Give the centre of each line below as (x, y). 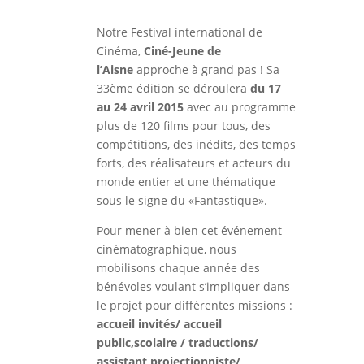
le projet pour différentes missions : (194, 305)
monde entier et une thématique (186, 181)
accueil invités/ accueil (159, 323)
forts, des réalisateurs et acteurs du (193, 162)
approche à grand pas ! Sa (206, 69)
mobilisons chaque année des (178, 267)
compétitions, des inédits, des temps (196, 144)
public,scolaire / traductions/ (177, 342)
